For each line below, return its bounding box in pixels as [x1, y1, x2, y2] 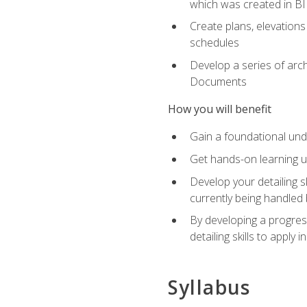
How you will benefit [167, 101, 271, 117]
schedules [189, 35, 239, 51]
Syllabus [167, 274, 251, 301]
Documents [189, 73, 247, 89]
